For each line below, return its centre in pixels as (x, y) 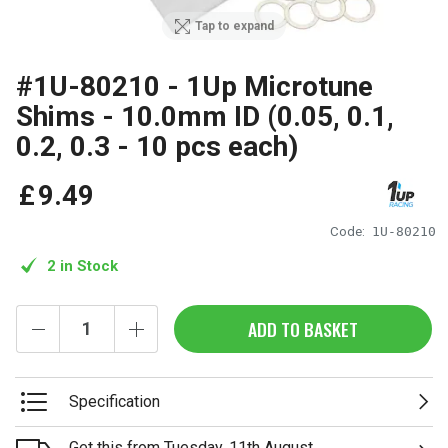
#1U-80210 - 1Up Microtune (194, 86)
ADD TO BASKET (303, 328)
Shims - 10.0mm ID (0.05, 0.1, (205, 116)
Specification (114, 402)
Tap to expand (235, 26)
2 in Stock (82, 265)
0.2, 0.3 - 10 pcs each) (157, 146)
